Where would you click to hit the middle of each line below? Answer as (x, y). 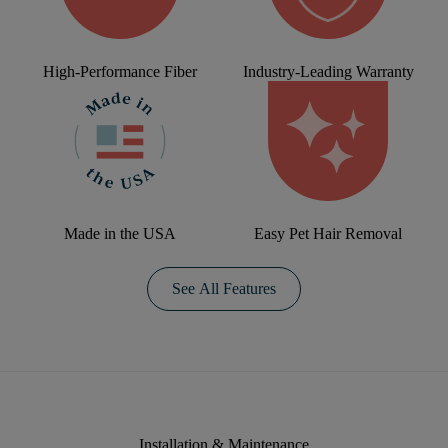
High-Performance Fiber (120, 71)
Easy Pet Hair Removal (328, 233)
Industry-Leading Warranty (328, 71)
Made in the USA (120, 233)
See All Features (224, 288)
